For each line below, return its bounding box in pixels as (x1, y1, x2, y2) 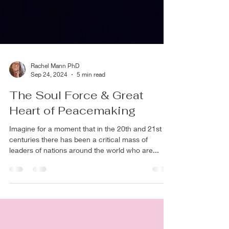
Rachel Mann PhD (31, 77, 79, 85)
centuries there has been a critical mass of (9, 150, 148, 159)
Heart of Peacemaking (9, 119, 135, 133)
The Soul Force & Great (9, 103, 144, 118)
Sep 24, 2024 (31, 86, 67, 94)
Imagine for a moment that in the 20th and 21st (9, 140, 162, 148)
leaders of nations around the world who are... (9, 161, 159, 170)
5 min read (77, 86, 105, 94)
